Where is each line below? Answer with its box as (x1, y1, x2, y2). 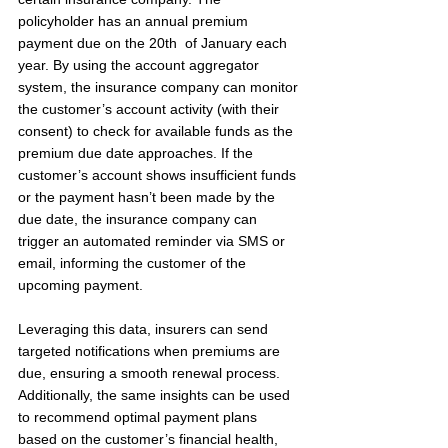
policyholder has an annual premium (18, 13, 252, 29)
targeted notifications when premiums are (18, 343, 284, 359)
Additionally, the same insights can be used (18, 387, 294, 403)
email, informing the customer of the (18, 255, 250, 271)
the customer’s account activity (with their (18, 101, 283, 117)
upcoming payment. (18, 277, 143, 293)
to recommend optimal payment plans (18, 409, 261, 425)
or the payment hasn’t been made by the (18, 189, 279, 205)
